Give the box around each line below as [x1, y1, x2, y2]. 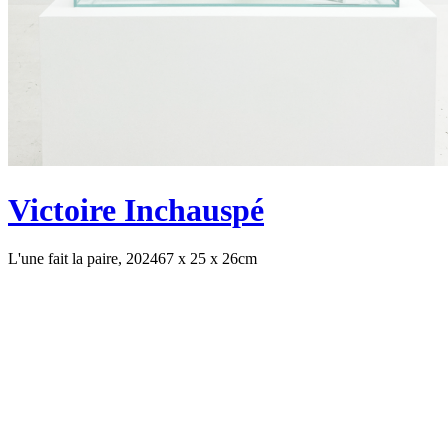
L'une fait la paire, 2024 [8, 250, 158, 268]
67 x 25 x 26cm [158, 250, 257, 268]
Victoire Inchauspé [8, 191, 264, 228]
